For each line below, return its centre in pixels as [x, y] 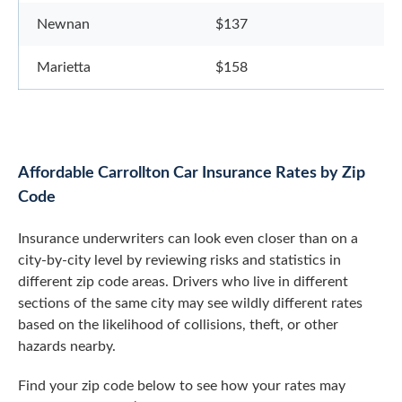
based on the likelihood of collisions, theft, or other [178, 325]
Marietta [64, 67]
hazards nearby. [67, 346]
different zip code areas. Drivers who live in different [183, 282]
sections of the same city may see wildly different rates [190, 303]
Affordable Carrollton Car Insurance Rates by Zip [192, 173]
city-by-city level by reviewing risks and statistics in [179, 260]
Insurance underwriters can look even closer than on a [188, 239]
